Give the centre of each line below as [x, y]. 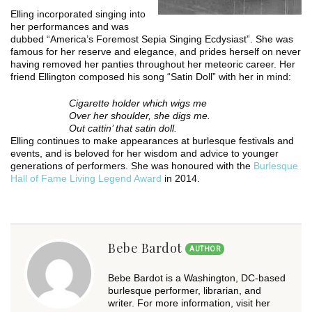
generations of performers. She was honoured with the [132, 166]
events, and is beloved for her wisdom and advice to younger [145, 153]
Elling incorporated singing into [78, 14]
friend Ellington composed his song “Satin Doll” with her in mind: [151, 77]
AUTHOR [205, 249]
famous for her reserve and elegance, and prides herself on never [156, 52]
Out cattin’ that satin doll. [123, 128]
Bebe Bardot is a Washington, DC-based [197, 278]
